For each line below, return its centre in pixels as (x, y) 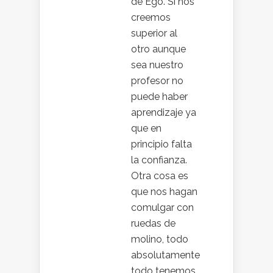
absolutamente (165, 255)
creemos (151, 17)
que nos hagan (164, 192)
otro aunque (158, 49)
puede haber (159, 97)
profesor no (157, 81)
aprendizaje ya (164, 112)
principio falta (161, 144)
